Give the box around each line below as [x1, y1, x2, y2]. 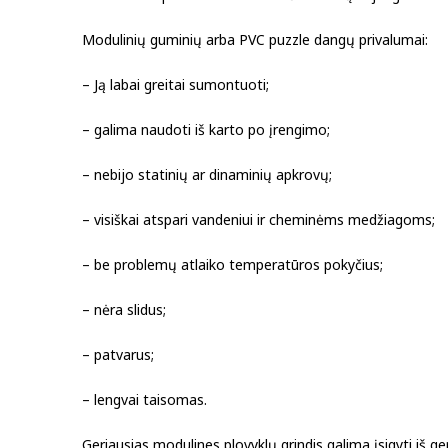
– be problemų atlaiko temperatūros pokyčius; [82, 254, 383, 274]
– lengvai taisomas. [82, 389, 207, 409]
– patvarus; [82, 344, 154, 364]
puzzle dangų [269, 29, 355, 49]
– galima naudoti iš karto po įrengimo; [82, 119, 330, 139]
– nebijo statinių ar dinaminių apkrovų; [82, 164, 332, 184]
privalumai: [355, 29, 428, 49]
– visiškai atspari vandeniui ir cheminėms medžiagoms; [82, 209, 435, 229]
